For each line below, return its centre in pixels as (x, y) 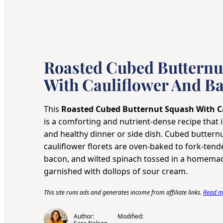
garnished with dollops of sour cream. (116, 171)
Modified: (130, 217)
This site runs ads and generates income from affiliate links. (123, 193)
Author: (84, 217)
